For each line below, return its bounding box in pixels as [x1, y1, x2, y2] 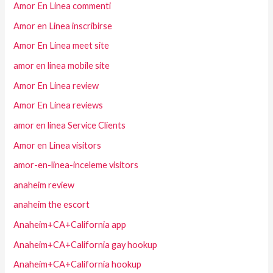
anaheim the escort [13, 199, 90, 210]
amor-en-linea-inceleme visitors [13, 160, 139, 171]
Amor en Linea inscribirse [13, 20, 113, 31]
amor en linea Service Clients [13, 119, 126, 130]
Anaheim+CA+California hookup [13, 259, 142, 270]
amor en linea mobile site [13, 60, 110, 71]
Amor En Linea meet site [13, 40, 110, 51]
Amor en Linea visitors [13, 140, 102, 151]
